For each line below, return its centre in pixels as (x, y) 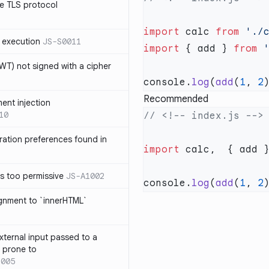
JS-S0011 (62, 41)
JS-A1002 (85, 176)
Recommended (176, 99)
